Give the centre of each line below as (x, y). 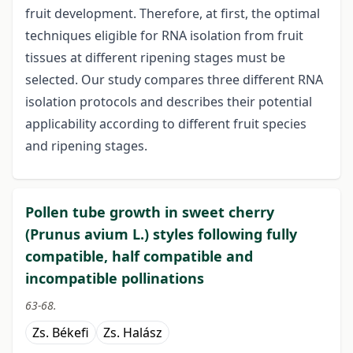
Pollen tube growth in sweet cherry (150, 212)
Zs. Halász (133, 333)
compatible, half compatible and (139, 256)
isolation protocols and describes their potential (169, 102)
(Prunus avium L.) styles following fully (161, 234)
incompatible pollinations (115, 279)
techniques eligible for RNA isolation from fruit (164, 36)
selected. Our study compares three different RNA (174, 80)
